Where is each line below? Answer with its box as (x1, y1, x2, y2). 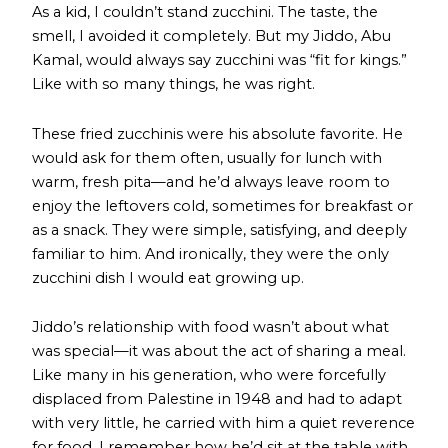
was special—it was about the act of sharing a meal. (32, 342, 407, 361)
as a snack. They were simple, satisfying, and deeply (32, 220, 408, 239)
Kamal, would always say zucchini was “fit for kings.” (32, 51, 408, 70)
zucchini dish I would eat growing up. (32, 268, 305, 287)
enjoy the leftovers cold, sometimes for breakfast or (32, 196, 414, 215)
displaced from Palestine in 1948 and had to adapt (32, 390, 403, 409)
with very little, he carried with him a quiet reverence (32, 414, 416, 433)
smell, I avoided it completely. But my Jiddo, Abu (32, 27, 392, 46)
